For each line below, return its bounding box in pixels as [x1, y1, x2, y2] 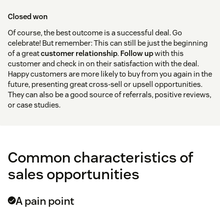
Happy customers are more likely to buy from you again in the [8, 69, 212, 79]
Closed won [8, 12, 48, 22]
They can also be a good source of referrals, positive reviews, [8, 90, 211, 100]
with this [153, 49, 184, 58]
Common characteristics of [8, 148, 193, 167]
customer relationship [41, 49, 117, 58]
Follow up [120, 49, 153, 58]
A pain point [16, 194, 74, 208]
